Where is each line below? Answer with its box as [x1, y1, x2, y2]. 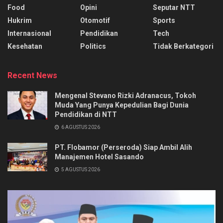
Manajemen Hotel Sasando [55, 152, 144, 161]
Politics [80, 42, 106, 50]
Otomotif [80, 16, 110, 24]
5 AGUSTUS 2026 [60, 166, 100, 172]
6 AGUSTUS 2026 [60, 124, 100, 130]
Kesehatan [7, 42, 42, 50]
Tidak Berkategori [153, 42, 214, 50]
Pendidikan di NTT [55, 110, 117, 118]
